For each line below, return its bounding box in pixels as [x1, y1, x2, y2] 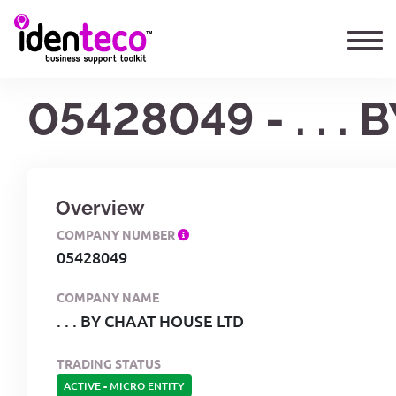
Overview [56, 195, 144, 219]
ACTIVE [64, 377, 101, 393]
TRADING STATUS [57, 354, 161, 371]
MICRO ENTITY [110, 377, 185, 393]
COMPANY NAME [57, 288, 159, 305]
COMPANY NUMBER [57, 225, 178, 242]
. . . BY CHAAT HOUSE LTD [57, 309, 244, 331]
